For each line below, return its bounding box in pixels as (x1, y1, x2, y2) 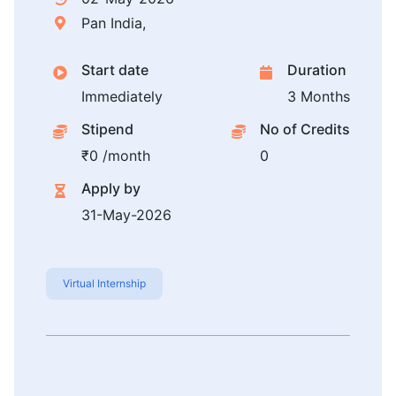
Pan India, (81, 14, 146, 33)
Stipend (81, 120, 133, 139)
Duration (287, 61, 346, 80)
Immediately (81, 88, 163, 106)
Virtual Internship (63, 277, 147, 291)
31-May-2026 (81, 206, 171, 225)
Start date (81, 61, 148, 80)
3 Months (287, 88, 350, 106)
